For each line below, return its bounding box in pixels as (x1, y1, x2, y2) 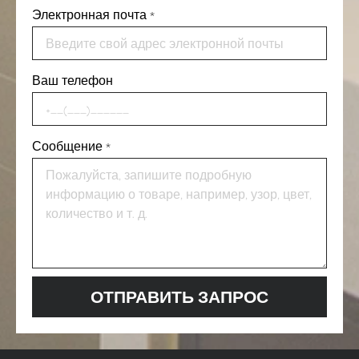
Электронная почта (32, 6, 147, 24)
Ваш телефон (32, 71, 113, 90)
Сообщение (32, 137, 103, 155)
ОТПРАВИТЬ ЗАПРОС (91, 285, 268, 309)
